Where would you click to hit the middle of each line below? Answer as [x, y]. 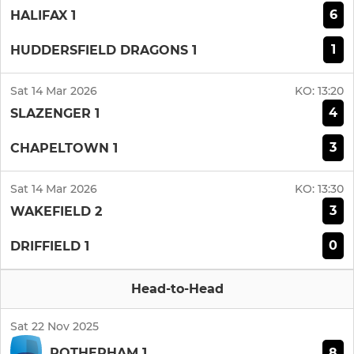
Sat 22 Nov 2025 [55, 327]
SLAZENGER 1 [55, 113]
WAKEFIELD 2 [56, 211]
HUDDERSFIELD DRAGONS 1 [104, 50]
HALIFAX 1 [43, 15]
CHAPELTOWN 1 [64, 148]
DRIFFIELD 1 [50, 246]
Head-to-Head [177, 289]
